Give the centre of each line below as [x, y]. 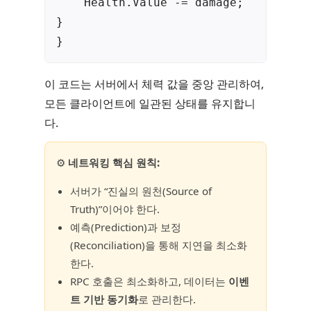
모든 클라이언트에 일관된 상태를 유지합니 [150, 104]
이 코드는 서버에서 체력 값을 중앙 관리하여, [154, 84]
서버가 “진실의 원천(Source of [141, 191]
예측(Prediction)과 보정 [126, 227]
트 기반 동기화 [104, 300]
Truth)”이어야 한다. [115, 209]
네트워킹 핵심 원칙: [114, 163]
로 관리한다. [167, 300]
